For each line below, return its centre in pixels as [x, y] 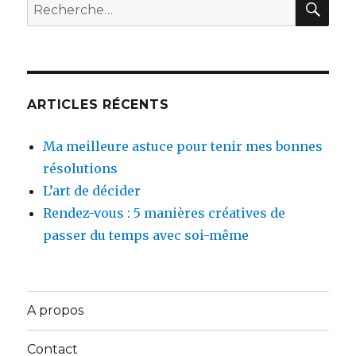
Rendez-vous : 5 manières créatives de [164, 213]
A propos [56, 311]
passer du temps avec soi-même [146, 235]
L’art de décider [92, 190]
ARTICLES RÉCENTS [98, 104]
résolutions [81, 168]
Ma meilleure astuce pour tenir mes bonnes [183, 146]
